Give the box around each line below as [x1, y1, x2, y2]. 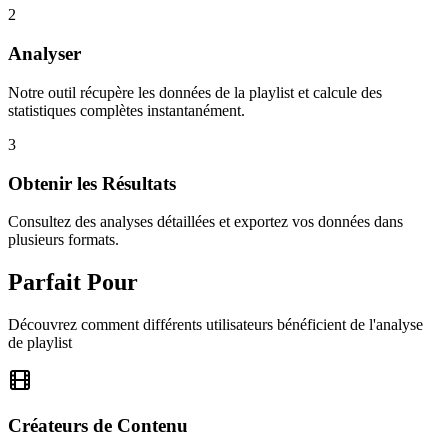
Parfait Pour [8, 269, 138, 296]
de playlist [8, 334, 72, 352]
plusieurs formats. [8, 231, 119, 249]
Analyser [8, 43, 81, 65]
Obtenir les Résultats [8, 172, 176, 194]
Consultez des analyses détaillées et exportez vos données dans [8, 213, 403, 231]
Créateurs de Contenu [8, 414, 188, 436]
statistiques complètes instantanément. [8, 101, 245, 119]
